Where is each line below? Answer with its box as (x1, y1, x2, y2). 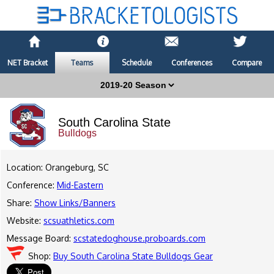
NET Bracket (7, 58, 48, 68)
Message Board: (7, 233, 73, 244)
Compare (231, 58, 262, 68)
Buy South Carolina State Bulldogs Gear (53, 251, 213, 262)
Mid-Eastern (57, 180, 103, 191)
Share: (7, 198, 34, 209)
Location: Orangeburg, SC (7, 162, 109, 173)
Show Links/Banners (34, 198, 116, 209)
